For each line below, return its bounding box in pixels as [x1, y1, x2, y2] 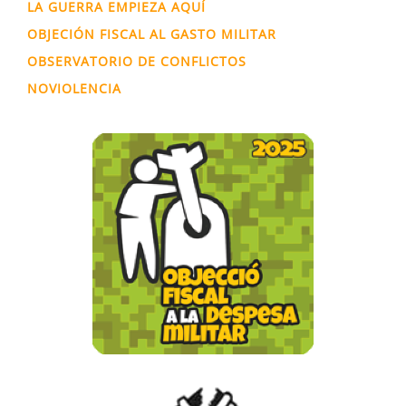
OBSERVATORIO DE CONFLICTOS [27, 53, 246, 71]
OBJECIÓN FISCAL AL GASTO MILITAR [27, 25, 276, 43]
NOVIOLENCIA [27, 80, 121, 98]
